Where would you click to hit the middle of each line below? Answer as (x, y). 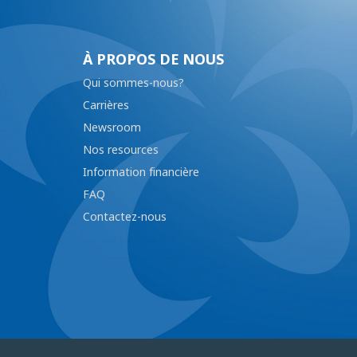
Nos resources (120, 150)
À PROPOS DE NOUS (153, 60)
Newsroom (112, 127)
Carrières (106, 105)
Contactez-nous (124, 217)
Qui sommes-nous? (133, 83)
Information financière (141, 172)
